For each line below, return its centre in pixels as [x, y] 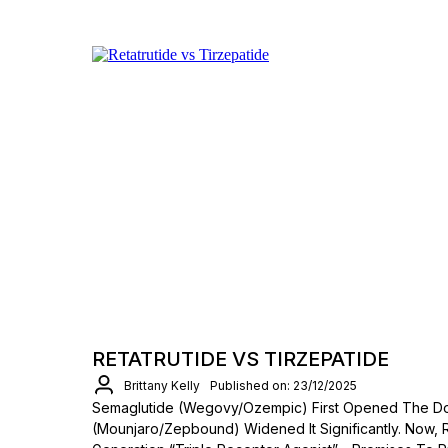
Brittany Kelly [162, 385]
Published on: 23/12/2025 [283, 385]
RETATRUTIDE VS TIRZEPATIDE [240, 359]
